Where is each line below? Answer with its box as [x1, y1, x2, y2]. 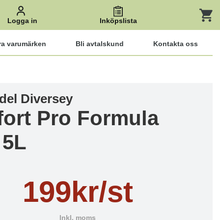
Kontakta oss [153, 40, 198, 48]
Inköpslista [99, 17, 137, 25]
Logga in [7, 17, 37, 25]
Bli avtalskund [76, 40, 124, 48]
